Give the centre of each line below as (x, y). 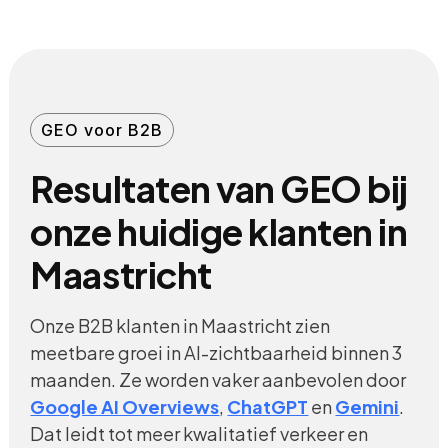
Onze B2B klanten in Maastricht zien (180, 325)
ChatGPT (268, 406)
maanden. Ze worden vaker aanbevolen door (218, 379)
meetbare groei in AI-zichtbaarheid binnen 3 (216, 352)
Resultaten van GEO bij (219, 188)
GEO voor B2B (102, 129)
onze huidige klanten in (219, 231)
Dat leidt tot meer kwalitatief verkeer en (199, 433)
